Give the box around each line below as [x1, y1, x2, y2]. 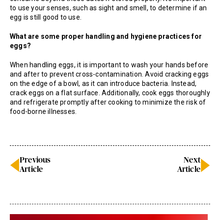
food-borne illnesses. [10, 108, 77, 116]
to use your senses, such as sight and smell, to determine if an [10, 4, 207, 12]
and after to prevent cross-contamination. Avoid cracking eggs [10, 70, 209, 79]
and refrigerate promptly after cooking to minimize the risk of [10, 98, 206, 107]
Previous [20, 156, 51, 165]
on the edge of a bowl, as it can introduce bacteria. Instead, [10, 80, 197, 88]
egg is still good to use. [10, 13, 82, 22]
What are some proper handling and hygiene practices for [10, 32, 202, 41]
